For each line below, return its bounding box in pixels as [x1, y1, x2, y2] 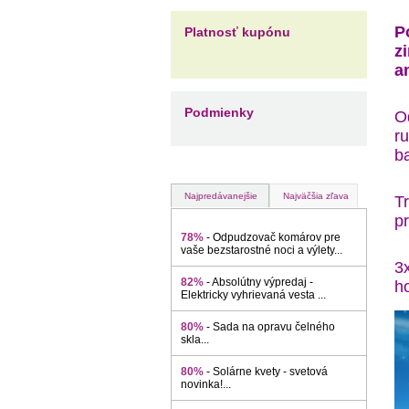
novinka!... [181, 378, 231, 391]
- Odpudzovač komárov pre [206, 231, 341, 244]
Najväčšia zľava [275, 191, 357, 201]
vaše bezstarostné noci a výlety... [181, 244, 342, 257]
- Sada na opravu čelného [206, 320, 335, 333]
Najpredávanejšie [176, 191, 268, 201]
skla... [181, 333, 209, 346]
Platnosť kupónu [184, 25, 290, 39]
